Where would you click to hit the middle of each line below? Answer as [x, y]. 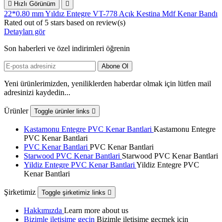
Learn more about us [96, 211]
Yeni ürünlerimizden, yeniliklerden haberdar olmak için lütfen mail [108, 84]
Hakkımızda [44, 211]
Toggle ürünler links [63, 111]
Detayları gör [25, 32]
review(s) [111, 23]
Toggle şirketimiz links [75, 193]
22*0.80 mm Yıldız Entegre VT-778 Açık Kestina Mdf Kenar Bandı [111, 14]
